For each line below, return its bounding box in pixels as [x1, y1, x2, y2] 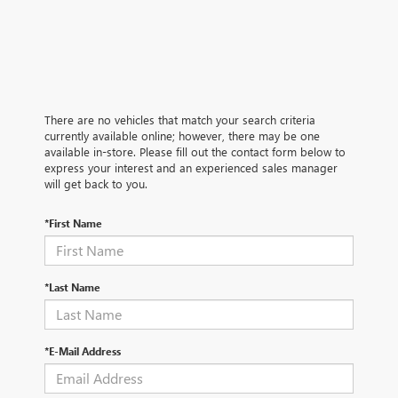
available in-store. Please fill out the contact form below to [44, 143, 346, 159]
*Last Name [44, 279, 100, 294]
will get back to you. [44, 175, 147, 191]
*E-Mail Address [44, 343, 121, 358]
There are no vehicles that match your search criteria [44, 111, 315, 127]
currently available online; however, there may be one [44, 127, 320, 143]
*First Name [44, 215, 102, 230]
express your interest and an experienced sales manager [44, 159, 338, 175]
